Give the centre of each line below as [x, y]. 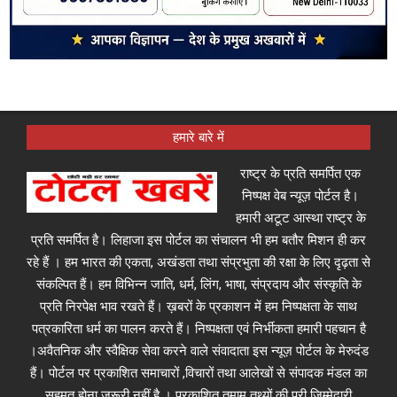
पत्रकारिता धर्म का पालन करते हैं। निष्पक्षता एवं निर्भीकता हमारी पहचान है [198, 328]
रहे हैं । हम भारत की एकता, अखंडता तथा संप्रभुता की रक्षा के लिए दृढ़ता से [198, 262]
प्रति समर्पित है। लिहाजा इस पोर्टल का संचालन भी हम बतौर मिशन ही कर [198, 240]
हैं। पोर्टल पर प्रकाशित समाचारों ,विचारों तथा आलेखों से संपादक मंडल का [198, 373]
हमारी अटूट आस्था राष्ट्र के [300, 218]
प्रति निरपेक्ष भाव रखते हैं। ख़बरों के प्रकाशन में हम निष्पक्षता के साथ [198, 306]
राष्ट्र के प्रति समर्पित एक [300, 173]
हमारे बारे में [198, 137]
